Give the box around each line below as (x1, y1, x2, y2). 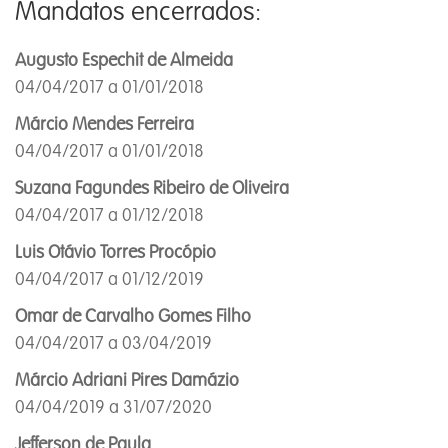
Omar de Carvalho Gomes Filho (15, 305, 251, 327)
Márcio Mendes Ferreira (15, 113, 194, 135)
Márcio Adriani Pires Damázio (15, 369, 239, 391)
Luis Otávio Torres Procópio (15, 241, 216, 263)
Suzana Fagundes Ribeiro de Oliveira (15, 177, 289, 199)
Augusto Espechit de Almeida (15, 49, 233, 71)
